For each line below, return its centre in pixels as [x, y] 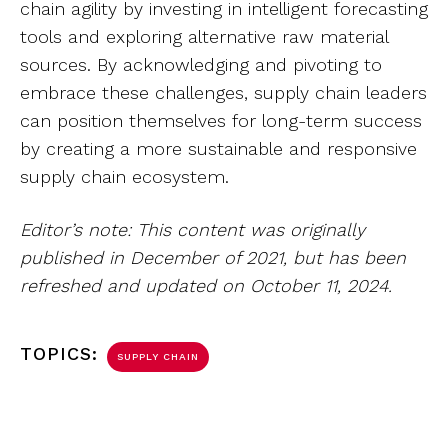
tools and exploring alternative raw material [204, 36]
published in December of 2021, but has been [213, 257]
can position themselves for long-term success [221, 120]
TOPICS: [62, 353]
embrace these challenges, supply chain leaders [223, 92]
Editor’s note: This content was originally [192, 229]
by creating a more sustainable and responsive [218, 148]
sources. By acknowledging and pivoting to [201, 64]
